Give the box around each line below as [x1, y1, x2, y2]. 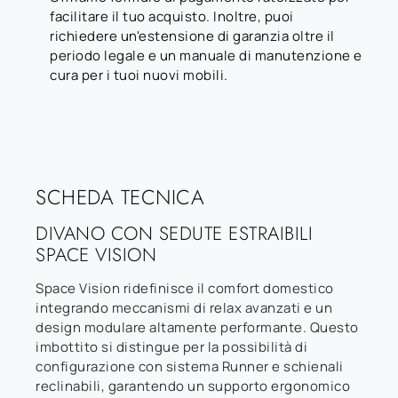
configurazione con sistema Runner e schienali [36, 356, 344, 376]
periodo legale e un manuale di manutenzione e [50, 45, 362, 65]
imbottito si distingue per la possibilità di [36, 337, 307, 356]
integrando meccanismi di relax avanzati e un [36, 298, 332, 317]
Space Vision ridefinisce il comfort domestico [36, 278, 334, 298]
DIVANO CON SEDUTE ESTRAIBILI [36, 219, 313, 247]
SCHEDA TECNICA [36, 181, 204, 212]
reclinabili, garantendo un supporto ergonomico [36, 376, 350, 395]
